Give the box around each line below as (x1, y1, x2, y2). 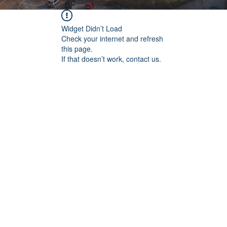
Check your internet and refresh (61, 33, 163, 44)
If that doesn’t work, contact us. (61, 54, 161, 64)
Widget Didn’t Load (61, 23, 122, 33)
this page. (61, 44, 93, 54)
